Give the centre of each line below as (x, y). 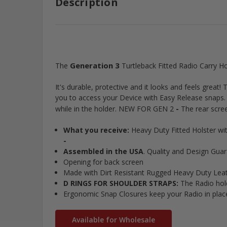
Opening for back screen (104, 162)
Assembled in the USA (104, 152)
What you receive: (97, 130)
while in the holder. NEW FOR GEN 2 (115, 109)
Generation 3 (95, 66)
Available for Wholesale (114, 220)
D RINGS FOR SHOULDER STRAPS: (121, 183)
